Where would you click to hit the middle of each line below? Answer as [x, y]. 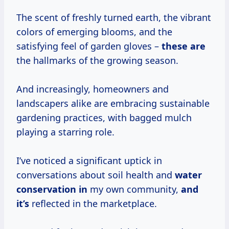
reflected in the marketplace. [93, 204]
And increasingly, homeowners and [93, 89]
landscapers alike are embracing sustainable [113, 104]
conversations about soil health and [96, 175]
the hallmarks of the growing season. [97, 61]
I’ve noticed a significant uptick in [89, 161]
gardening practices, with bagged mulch [104, 118]
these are [184, 46]
